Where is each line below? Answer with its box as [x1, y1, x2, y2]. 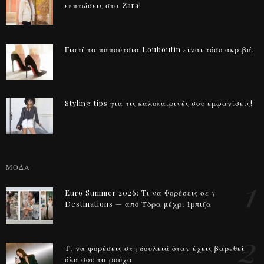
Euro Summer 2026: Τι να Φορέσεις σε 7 [65, 188, 216, 198]
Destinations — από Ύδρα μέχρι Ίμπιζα [65, 199, 212, 209]
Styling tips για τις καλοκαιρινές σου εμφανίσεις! [65, 98, 253, 108]
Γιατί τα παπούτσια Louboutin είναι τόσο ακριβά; [65, 44, 255, 54]
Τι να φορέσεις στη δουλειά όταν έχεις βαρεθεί [65, 243, 245, 253]
